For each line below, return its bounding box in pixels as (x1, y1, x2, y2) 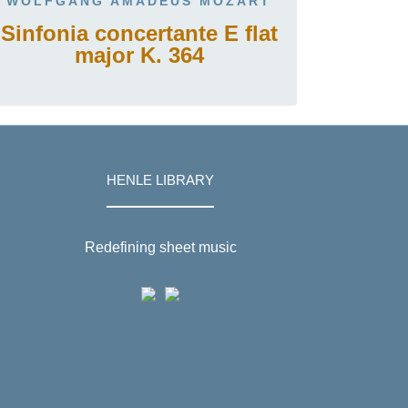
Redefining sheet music (84, 240, 237, 255)
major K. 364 (74, 43, 204, 67)
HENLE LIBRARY (107, 172, 214, 189)
